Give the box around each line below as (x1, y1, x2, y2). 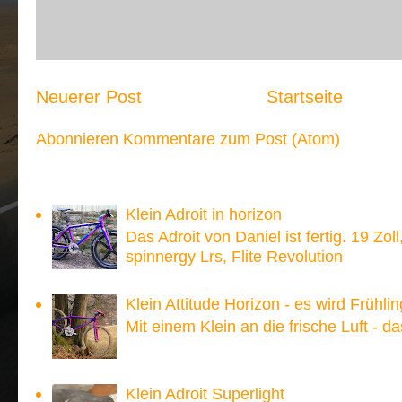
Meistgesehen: (36, 176, 148, 196)
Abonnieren (36, 128, 123, 148)
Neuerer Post (36, 87, 142, 107)
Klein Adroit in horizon (126, 205, 283, 224)
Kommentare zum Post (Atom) (123, 128, 340, 148)
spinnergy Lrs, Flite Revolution (126, 247, 344, 267)
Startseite (267, 87, 344, 107)
